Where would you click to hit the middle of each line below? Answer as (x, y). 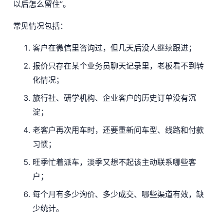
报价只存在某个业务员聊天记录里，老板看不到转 (118, 66)
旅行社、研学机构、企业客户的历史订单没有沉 (114, 98)
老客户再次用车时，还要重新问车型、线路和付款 (118, 130)
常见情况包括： (40, 26)
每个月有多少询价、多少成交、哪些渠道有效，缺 (118, 194)
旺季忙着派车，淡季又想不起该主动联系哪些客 (114, 162)
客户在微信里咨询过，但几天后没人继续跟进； (114, 48)
